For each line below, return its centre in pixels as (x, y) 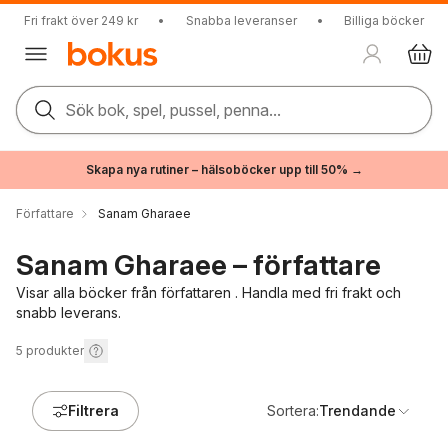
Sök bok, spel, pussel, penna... (173, 110)
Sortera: (293, 410)
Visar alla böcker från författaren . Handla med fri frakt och (208, 292)
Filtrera (93, 410)
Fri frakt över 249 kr (81, 20)
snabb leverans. (68, 312)
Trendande (357, 410)
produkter (55, 350)
